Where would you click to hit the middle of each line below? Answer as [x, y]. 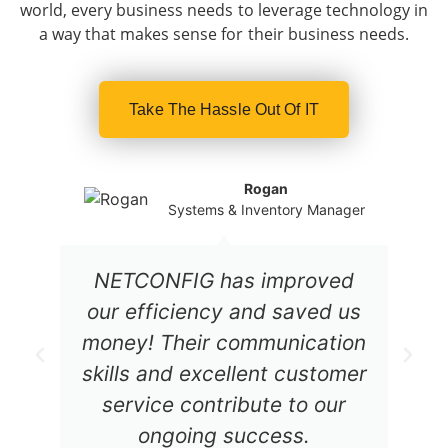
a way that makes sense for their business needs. [224, 34]
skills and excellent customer [224, 373]
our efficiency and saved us [224, 311]
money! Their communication [224, 342]
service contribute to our [224, 404]
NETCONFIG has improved [224, 280]
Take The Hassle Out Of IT [224, 109]
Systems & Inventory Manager [266, 209]
